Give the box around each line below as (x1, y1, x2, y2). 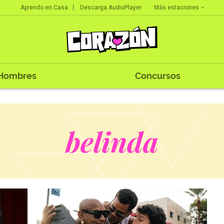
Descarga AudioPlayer (79, 4, 141, 11)
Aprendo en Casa (20, 4, 68, 11)
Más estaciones (153, 3, 199, 11)
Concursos (134, 70, 180, 81)
